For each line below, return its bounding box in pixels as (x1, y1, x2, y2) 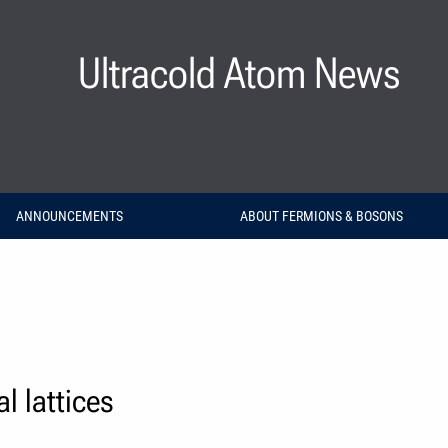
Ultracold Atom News (78, 48, 400, 98)
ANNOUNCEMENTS (16, 207, 123, 224)
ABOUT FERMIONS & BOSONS (240, 207, 403, 224)
